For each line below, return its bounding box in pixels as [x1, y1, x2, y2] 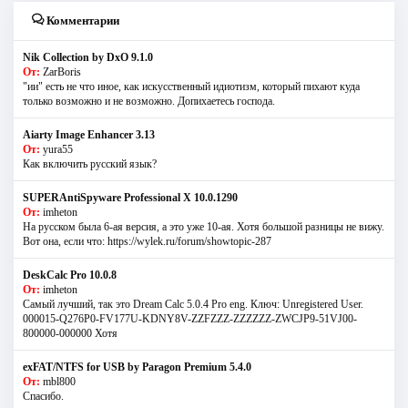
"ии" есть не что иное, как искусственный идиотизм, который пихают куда [23, 79, 360, 93]
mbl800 [43, 374, 76, 388]
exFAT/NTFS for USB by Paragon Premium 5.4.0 [23, 360, 251, 373]
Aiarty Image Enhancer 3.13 [23, 127, 155, 141]
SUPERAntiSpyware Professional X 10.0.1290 [23, 190, 238, 204]
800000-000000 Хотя [23, 326, 117, 340]
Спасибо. [23, 389, 64, 403]
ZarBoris [43, 65, 81, 78]
